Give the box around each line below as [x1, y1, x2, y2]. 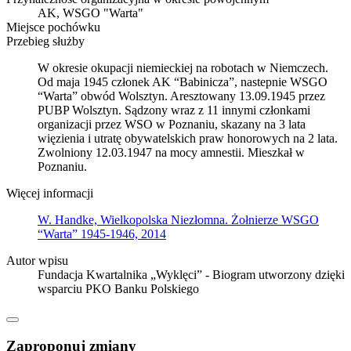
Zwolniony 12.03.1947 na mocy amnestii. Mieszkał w [38, 145, 305, 159]
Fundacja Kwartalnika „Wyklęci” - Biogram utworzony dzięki [38, 267, 345, 281]
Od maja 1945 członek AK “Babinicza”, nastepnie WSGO [38, 74, 327, 89]
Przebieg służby [6, 34, 85, 48]
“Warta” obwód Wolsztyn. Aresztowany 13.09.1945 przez [38, 89, 325, 103]
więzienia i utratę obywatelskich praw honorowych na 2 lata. [38, 131, 338, 145]
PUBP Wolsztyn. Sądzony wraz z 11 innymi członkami [38, 103, 310, 117]
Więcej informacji [6, 186, 93, 200]
